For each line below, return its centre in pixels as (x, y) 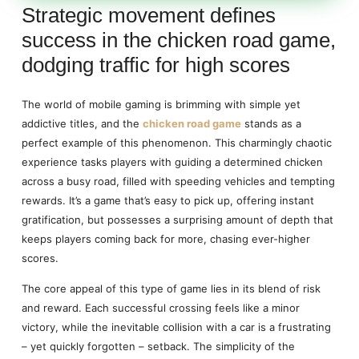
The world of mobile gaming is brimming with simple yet (161, 105)
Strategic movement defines (148, 16)
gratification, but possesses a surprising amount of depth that (177, 220)
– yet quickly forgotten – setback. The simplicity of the (158, 347)
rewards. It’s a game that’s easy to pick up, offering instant (167, 201)
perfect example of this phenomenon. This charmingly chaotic (176, 143)
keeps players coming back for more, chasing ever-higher (165, 239)
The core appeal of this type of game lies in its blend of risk (171, 289)
